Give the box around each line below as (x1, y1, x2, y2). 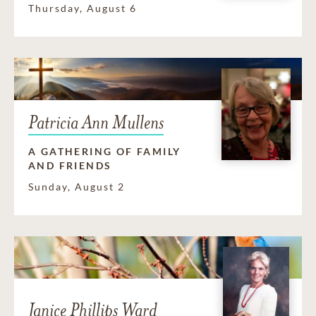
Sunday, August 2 (28, 180, 125, 193)
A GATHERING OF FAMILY (28, 145, 181, 157)
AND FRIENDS (28, 159, 112, 171)
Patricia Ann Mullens (28, 110, 164, 134)
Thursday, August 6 (28, 1, 137, 14)
